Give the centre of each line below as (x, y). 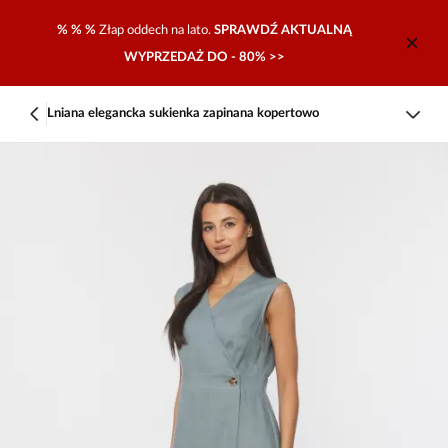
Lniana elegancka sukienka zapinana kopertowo (183, 113)
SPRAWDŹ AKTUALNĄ (282, 30)
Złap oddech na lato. (156, 30)
